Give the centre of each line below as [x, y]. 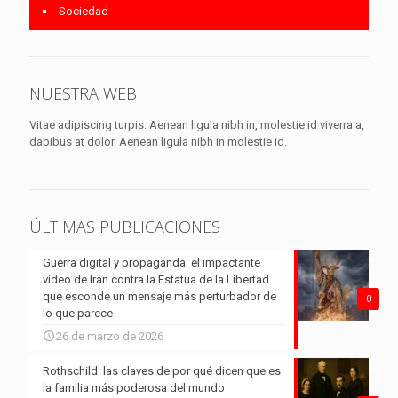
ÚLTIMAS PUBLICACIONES [125, 227]
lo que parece [78, 314]
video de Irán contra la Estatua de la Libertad [156, 280]
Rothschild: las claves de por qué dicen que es [162, 371]
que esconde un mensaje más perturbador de [159, 297]
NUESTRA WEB [83, 94]
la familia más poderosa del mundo [134, 388]
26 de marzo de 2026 [110, 337]
